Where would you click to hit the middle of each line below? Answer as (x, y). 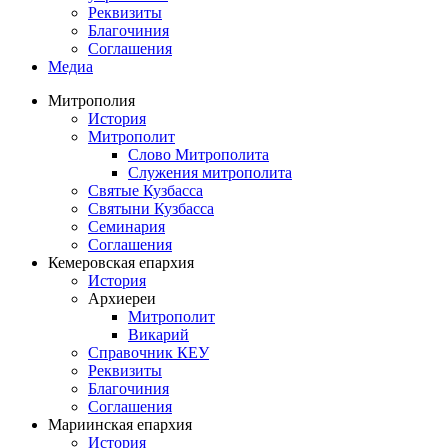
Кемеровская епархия (121, 263)
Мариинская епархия (120, 425)
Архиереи (122, 299)
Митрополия (91, 101)
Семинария (126, 227)
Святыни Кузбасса (151, 209)
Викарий (158, 335)
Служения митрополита (210, 173)
